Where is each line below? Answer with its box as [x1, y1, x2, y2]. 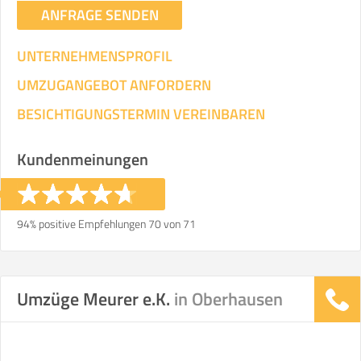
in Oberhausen [174, 285, 283, 313]
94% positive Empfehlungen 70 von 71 [17, 215, 196, 232]
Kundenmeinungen [17, 147, 148, 172]
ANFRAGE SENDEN [40, 4, 159, 26]
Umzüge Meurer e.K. [17, 285, 174, 313]
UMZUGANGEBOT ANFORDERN [17, 74, 211, 96]
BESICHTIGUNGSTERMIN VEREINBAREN [17, 103, 265, 125]
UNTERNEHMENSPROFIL [17, 45, 172, 67]
